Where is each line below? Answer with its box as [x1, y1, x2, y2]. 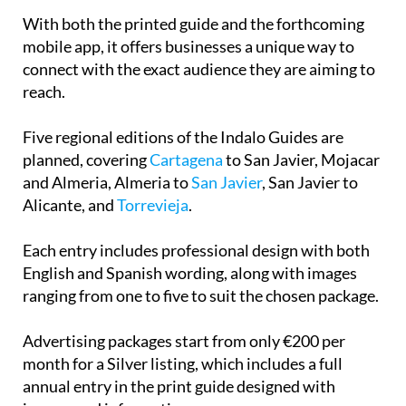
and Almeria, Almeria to [23, 171, 191, 192]
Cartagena [150, 149, 223, 169]
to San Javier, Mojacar [223, 149, 380, 169]
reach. [23, 81, 65, 101]
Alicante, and [23, 194, 117, 215]
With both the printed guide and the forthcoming [23, 13, 364, 34]
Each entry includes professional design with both [23, 239, 370, 260]
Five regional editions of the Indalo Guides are [23, 126, 343, 147]
